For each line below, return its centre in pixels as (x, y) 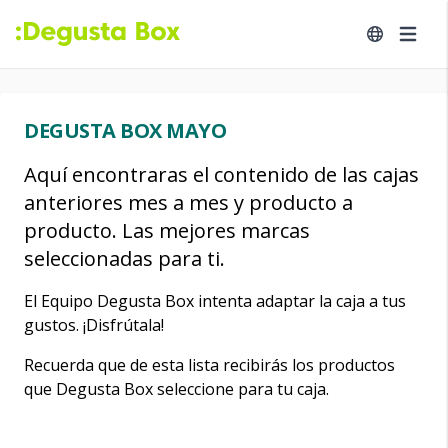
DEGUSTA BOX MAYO (125, 130)
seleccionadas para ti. (124, 258)
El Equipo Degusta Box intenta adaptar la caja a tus (215, 301)
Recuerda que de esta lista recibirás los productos (209, 365)
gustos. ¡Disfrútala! (94, 325)
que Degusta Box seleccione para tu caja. (176, 389)
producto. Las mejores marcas (167, 230)
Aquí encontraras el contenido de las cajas (221, 174)
